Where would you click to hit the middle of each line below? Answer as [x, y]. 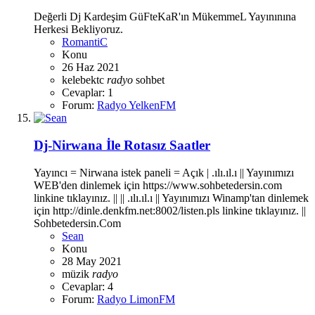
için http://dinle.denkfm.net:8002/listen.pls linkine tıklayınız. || [170, 210]
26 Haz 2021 [91, 67]
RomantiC [85, 42]
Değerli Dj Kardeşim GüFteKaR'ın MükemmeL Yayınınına [165, 17]
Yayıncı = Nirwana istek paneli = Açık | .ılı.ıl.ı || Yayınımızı [164, 172]
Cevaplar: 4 [88, 286]
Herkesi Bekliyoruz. [78, 30]
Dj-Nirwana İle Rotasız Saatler [122, 146]
